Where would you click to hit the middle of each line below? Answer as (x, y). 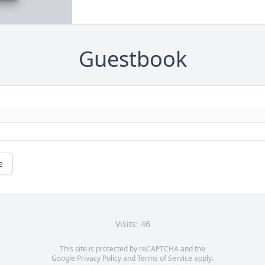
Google (64, 258)
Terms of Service (165, 258)
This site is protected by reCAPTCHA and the (132, 249)
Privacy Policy (99, 258)
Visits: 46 (132, 224)
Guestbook (132, 59)
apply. (203, 258)
